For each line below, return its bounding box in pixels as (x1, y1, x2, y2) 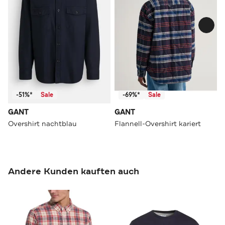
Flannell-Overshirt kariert (115, 119, 201, 128)
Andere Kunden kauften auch (8, 165, 139, 177)
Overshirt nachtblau (8, 119, 77, 128)
